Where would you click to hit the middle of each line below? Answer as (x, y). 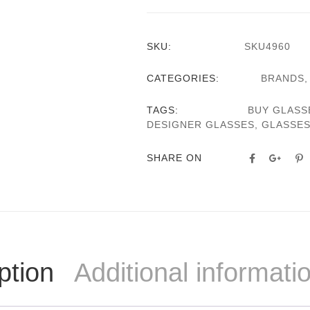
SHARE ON (174, 158)
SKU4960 (267, 47)
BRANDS (283, 79)
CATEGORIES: (183, 79)
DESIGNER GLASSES (201, 125)
